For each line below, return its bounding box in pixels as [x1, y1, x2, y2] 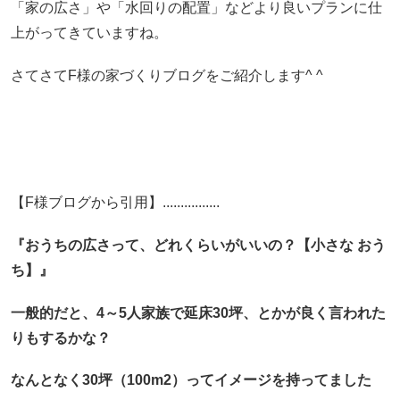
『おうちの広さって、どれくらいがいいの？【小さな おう [10, 237, 386, 254]
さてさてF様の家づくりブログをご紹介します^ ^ [10, 67, 323, 83]
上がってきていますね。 [10, 25, 168, 41]
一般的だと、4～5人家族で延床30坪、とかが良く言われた [10, 304, 386, 321]
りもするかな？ [10, 329, 111, 346]
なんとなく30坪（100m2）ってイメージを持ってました [10, 372, 371, 388]
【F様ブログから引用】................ [10, 195, 220, 211]
